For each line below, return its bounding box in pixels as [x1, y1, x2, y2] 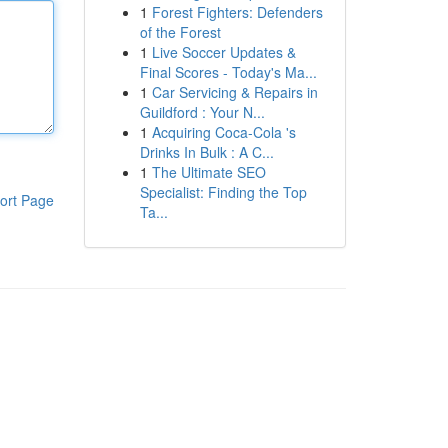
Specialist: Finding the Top [139, 182, 307, 202]
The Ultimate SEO [151, 162, 266, 182]
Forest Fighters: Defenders [151, 2, 323, 22]
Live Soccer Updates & [151, 42, 296, 62]
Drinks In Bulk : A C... [139, 142, 274, 162]
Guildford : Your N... [139, 102, 265, 122]
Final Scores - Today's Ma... [139, 62, 317, 82]
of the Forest [139, 22, 221, 42]
